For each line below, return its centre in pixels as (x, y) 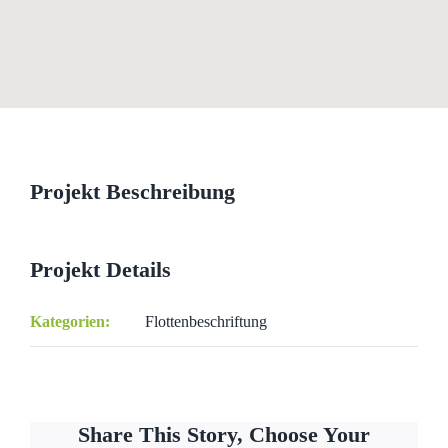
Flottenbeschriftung (206, 321)
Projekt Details (100, 269)
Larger (50, 139)
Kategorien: (70, 321)
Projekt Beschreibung (132, 191)
